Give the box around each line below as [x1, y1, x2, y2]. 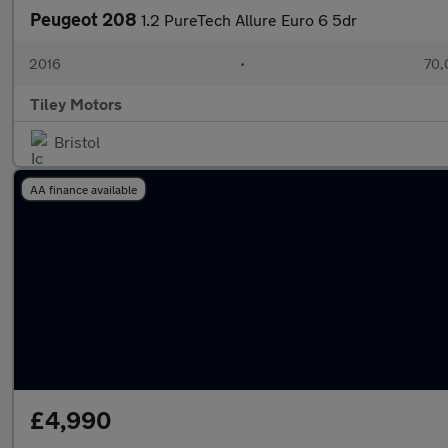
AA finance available [30, 182, 137, 196]
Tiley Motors [30, 94, 122, 113]
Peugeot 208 [30, 8, 141, 30]
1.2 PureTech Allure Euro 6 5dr [141, 10, 357, 29]
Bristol [54, 132, 100, 151]
